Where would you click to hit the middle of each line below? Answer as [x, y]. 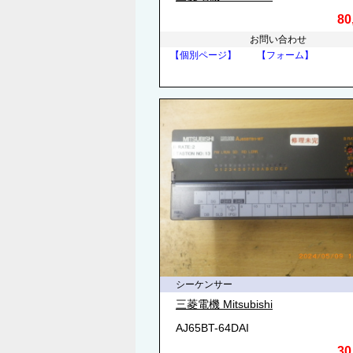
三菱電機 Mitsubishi [224, 304]
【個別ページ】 [203, 55]
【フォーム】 [285, 55]
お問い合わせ [278, 39]
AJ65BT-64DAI [212, 328]
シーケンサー [204, 284]
